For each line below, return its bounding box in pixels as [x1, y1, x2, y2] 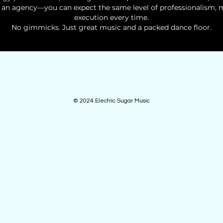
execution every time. [74, 13, 149, 22]
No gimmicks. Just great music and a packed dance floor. [11, 23, 212, 32]
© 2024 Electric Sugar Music [73, 98, 150, 104]
